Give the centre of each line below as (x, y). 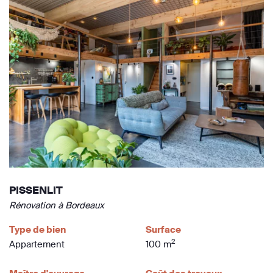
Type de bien (37, 230)
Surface (163, 230)
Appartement (37, 244)
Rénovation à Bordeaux (57, 205)
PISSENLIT (36, 190)
